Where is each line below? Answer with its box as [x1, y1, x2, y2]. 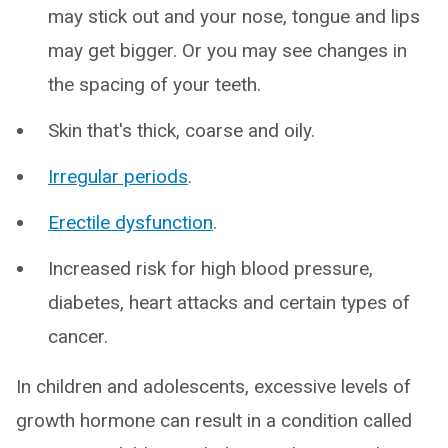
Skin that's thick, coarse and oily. [48, 119, 315, 142]
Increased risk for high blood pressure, [48, 257, 373, 280]
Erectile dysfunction [48, 211, 213, 234]
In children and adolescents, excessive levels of [16, 375, 411, 398]
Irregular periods [48, 165, 188, 188]
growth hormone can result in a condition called [16, 409, 412, 432]
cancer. [48, 325, 108, 348]
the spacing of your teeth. [48, 73, 261, 96]
